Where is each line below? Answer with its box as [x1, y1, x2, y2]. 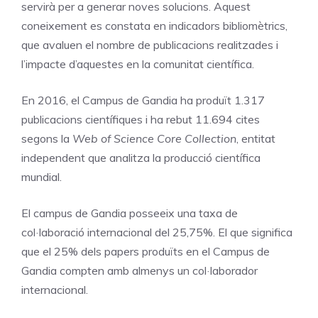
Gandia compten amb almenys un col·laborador [21, 263, 258, 278]
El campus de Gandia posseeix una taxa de [21, 205, 238, 220]
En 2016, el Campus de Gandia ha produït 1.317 [21, 92, 265, 107]
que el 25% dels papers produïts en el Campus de [21, 243, 270, 258]
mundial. [21, 169, 62, 184]
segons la [21, 131, 72, 146]
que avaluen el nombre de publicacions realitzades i [21, 37, 278, 52]
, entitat [236, 131, 275, 146]
